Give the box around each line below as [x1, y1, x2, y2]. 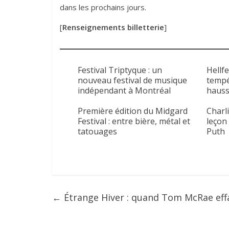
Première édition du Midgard [78, 105, 188, 117]
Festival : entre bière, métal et [78, 116, 190, 127]
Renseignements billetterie [62, 22, 164, 33]
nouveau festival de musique [78, 75, 187, 86]
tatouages [78, 126, 117, 138]
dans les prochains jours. [60, 2, 146, 13]
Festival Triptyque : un [78, 64, 162, 76]
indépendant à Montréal [78, 85, 171, 97]
